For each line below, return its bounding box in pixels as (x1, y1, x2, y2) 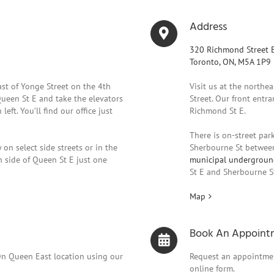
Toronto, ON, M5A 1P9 (190, 56, 271, 67)
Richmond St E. (190, 105, 246, 116)
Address (190, 18, 227, 36)
